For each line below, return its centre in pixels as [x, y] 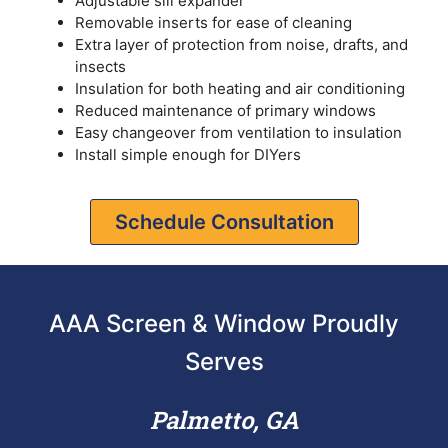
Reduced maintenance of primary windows [225, 111]
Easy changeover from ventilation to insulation [238, 133]
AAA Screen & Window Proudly [224, 323]
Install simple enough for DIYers [188, 155]
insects [100, 67]
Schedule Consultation [224, 221]
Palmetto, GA [224, 419]
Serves [224, 361]
